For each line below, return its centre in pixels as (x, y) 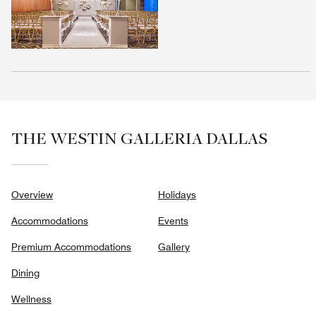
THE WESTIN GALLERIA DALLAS (139, 138)
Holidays (177, 195)
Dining (25, 273)
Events (173, 221)
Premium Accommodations (71, 247)
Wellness (31, 299)
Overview (32, 195)
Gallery (174, 247)
